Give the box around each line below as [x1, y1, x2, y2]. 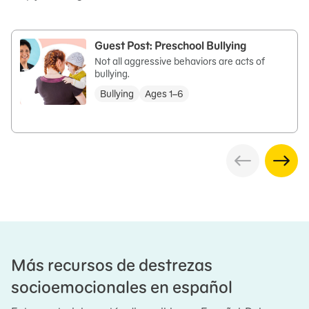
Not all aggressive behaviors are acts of [94, 55, 265, 68]
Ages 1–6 [145, 88, 183, 100]
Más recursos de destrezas [11, 255, 212, 276]
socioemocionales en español [11, 277, 232, 298]
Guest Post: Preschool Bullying [94, 39, 246, 52]
